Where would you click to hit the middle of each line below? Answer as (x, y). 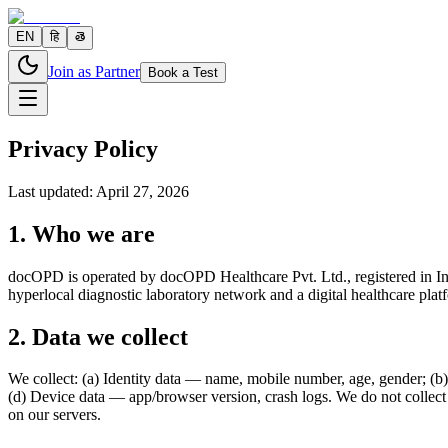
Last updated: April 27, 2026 (98, 191)
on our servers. (54, 415)
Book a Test (183, 72)
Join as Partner (94, 71)
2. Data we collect (98, 336)
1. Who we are (81, 233)
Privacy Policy (83, 148)
